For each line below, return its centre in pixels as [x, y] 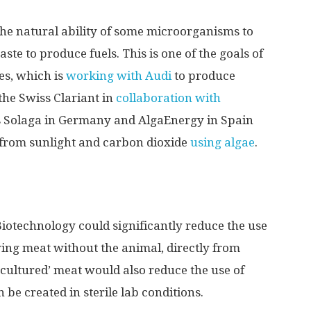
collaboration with [168, 98]
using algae [222, 142]
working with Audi [119, 76]
